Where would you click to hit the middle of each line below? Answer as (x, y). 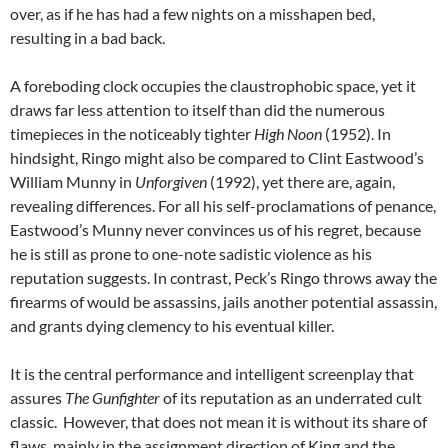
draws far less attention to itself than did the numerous (197, 110)
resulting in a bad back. (87, 38)
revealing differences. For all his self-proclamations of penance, (223, 206)
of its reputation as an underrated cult (291, 398)
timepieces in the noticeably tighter (132, 134)
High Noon (288, 134)
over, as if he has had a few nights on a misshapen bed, (192, 14)
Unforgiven (171, 182)
